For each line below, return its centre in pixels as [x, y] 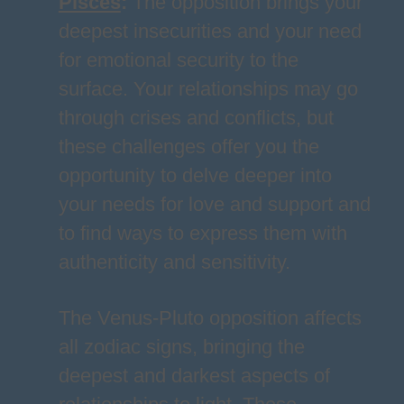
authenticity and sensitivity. [174, 262]
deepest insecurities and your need [210, 31]
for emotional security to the [178, 60]
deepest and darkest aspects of [194, 376]
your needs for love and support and [214, 204]
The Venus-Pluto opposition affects [210, 318]
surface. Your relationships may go [208, 89]
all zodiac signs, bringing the [181, 347]
